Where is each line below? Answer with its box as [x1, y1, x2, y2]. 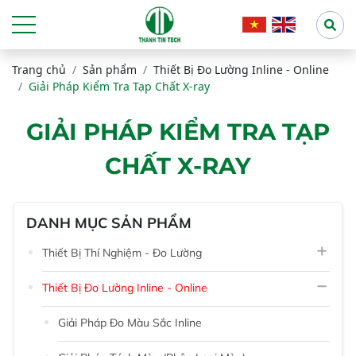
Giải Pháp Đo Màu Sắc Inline [58, 315, 202, 330]
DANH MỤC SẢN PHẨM [26, 213, 192, 232]
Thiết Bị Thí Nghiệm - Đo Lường [42, 245, 202, 260]
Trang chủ [12, 62, 66, 77]
